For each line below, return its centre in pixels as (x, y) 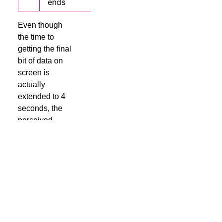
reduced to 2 (39, 144)
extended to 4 (41, 97)
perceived (35, 120)
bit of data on (40, 61)
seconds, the (40, 109)
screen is (33, 73)
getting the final (44, 49)
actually (31, 85)
